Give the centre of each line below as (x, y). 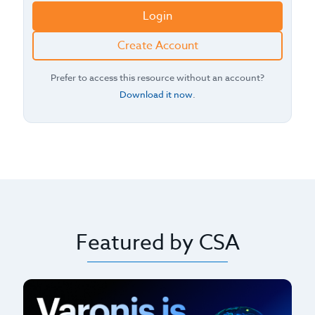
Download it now (156, 95)
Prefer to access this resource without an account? (157, 78)
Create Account (157, 46)
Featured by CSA (157, 243)
